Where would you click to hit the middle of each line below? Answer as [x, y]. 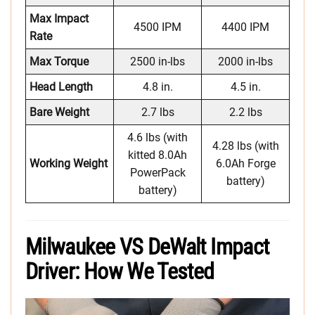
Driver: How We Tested [120, 272]
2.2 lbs [245, 112]
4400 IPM [245, 27]
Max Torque [59, 62]
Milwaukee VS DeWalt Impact [147, 247]
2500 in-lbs [157, 62]
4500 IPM [157, 27]
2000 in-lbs [245, 62]
